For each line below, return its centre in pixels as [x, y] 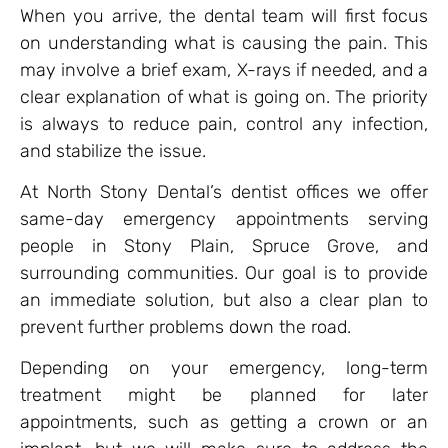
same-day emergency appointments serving [224, 218]
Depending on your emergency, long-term [224, 368]
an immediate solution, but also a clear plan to [224, 299]
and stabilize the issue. [113, 150]
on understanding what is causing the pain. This [224, 42]
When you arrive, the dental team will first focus [224, 15]
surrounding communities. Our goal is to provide [224, 272]
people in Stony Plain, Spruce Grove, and [224, 245]
